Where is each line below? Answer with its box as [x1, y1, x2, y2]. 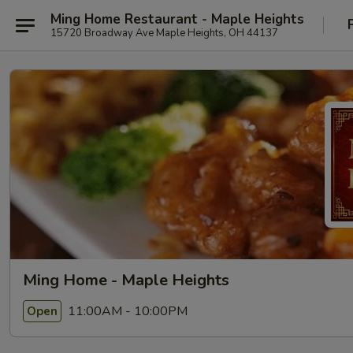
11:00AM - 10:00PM [65, 302, 188, 320]
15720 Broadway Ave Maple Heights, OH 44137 [50, 25, 278, 40]
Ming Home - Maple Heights [23, 269, 229, 291]
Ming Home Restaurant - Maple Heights [50, 9, 304, 28]
